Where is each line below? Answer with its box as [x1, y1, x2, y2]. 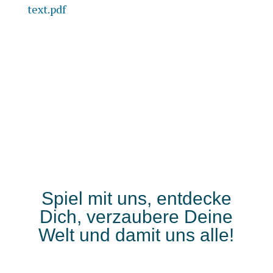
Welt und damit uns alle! [38, 225, 235, 245]
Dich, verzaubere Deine [40, 207, 233, 227]
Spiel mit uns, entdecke [41, 188, 232, 208]
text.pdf [27, 2, 66, 16]
